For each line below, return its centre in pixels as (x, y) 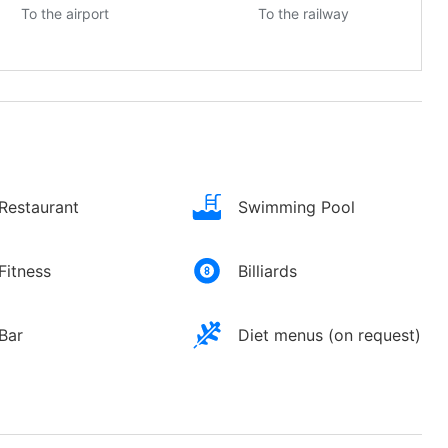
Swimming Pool (296, 207)
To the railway (303, 14)
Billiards (267, 271)
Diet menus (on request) (329, 335)
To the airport (65, 14)
